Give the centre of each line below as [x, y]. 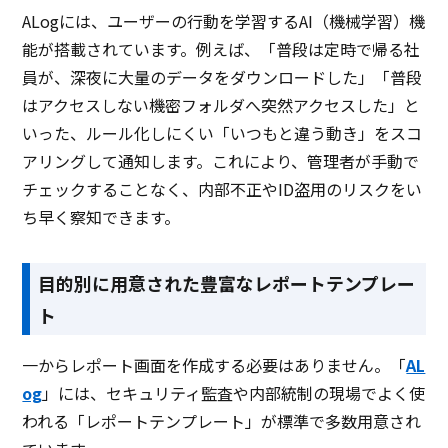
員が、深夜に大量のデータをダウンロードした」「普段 [222, 77]
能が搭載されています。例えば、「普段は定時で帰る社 [221, 49]
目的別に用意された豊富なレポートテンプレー [227, 283]
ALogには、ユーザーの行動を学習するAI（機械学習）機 [224, 21]
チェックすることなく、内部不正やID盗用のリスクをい [222, 189]
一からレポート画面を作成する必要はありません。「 [214, 365]
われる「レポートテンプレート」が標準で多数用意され [222, 421]
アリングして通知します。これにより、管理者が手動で [221, 161]
